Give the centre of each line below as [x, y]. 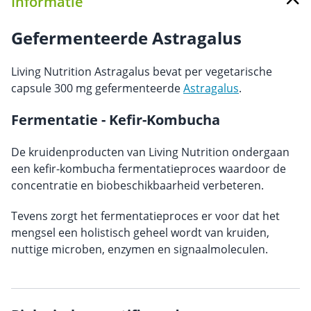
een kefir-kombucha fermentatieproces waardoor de [149, 169]
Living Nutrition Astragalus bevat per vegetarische [142, 72]
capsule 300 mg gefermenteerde [97, 88]
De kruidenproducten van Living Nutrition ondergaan [150, 152]
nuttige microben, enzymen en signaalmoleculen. [140, 249]
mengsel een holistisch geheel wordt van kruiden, [140, 233]
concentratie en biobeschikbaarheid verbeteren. [137, 185]
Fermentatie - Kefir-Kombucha [116, 120]
